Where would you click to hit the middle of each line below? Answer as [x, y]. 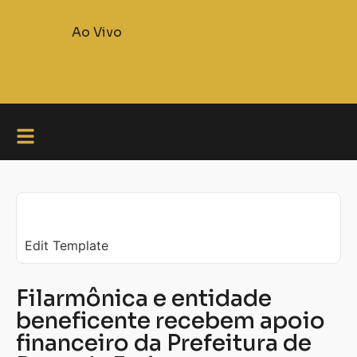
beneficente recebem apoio [171, 321]
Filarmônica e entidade [144, 298]
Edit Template [67, 245]
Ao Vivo [96, 32]
